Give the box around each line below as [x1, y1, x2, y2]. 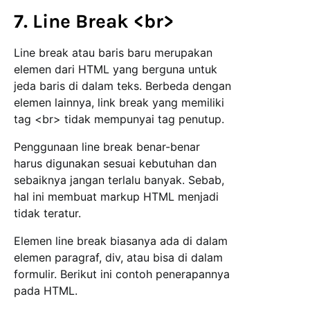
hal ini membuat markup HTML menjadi [14, 190, 219, 204]
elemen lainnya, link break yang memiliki [14, 95, 224, 110]
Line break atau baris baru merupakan [14, 46, 212, 60]
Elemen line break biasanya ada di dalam [14, 234, 228, 248]
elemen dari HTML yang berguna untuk [14, 62, 217, 77]
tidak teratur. [14, 206, 81, 221]
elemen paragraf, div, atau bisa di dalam [14, 250, 223, 265]
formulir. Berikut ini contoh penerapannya [14, 267, 230, 282]
